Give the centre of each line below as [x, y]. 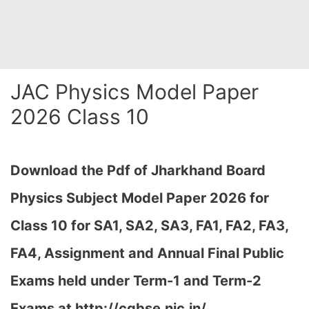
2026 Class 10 [80, 117]
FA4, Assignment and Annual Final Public [147, 253]
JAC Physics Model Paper [134, 92]
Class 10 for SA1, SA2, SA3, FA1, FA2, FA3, [149, 226]
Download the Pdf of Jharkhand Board [138, 170]
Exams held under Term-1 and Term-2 [136, 281]
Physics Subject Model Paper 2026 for [140, 198]
